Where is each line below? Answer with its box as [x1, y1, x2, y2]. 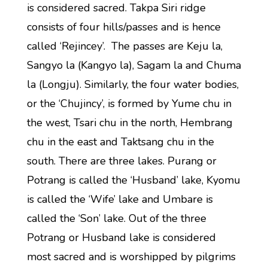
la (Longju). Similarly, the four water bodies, [26, 77, 239, 92]
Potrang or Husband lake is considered [26, 230, 216, 245]
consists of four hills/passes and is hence [26, 20, 221, 34]
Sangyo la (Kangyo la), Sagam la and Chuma [26, 58, 241, 72]
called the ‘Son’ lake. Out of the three [26, 211, 206, 226]
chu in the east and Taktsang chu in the [26, 135, 214, 149]
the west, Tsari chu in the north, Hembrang [26, 115, 233, 130]
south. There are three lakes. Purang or [26, 154, 217, 168]
